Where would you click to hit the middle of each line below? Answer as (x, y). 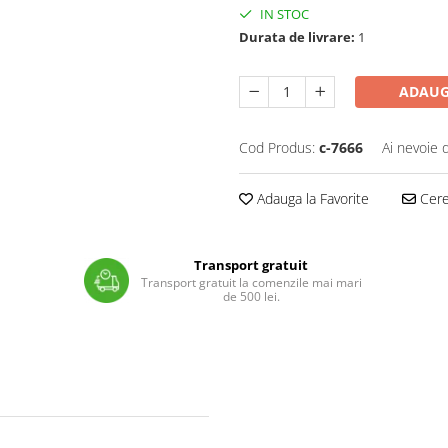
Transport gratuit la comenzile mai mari (251, 282)
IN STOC (283, 14)
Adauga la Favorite (311, 198)
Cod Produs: (277, 147)
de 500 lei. (251, 296)
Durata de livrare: (297, 37)
